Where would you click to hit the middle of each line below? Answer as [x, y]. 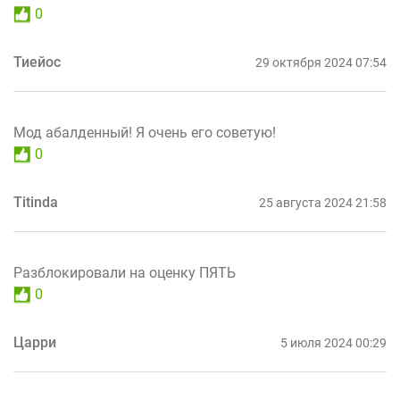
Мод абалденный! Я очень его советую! [145, 133]
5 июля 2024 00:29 [333, 343]
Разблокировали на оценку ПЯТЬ [125, 273]
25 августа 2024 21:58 [323, 203]
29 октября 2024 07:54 [321, 63]
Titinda [36, 203]
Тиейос [37, 62]
